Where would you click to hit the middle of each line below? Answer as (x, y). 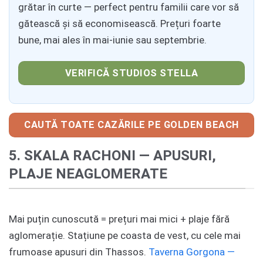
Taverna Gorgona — (192, 252)
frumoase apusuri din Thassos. (79, 252)
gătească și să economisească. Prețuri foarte (119, 23)
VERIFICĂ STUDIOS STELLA (131, 73)
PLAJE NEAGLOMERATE (88, 174)
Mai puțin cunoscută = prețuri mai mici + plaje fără (119, 219)
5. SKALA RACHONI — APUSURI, (112, 156)
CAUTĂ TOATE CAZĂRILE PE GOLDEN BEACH (131, 125)
